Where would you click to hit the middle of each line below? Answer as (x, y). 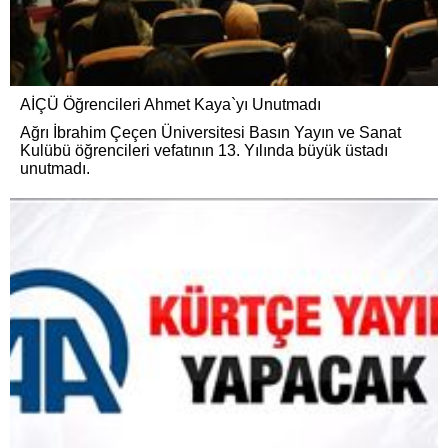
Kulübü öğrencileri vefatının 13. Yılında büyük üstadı (204, 150)
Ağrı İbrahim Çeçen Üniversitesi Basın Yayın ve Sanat (210, 132)
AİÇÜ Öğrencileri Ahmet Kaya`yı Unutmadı (170, 104)
